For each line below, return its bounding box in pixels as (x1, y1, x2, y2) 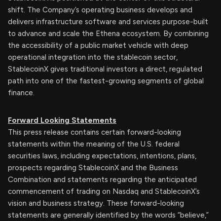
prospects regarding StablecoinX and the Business (8, 163, 178, 172)
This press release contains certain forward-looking (8, 128, 181, 137)
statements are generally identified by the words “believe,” (8, 211, 209, 220)
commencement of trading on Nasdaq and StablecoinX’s (8, 187, 200, 196)
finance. (8, 88, 35, 97)
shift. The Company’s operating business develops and (8, 5, 192, 14)
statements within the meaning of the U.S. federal (8, 140, 180, 148)
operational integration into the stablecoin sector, (8, 53, 178, 62)
